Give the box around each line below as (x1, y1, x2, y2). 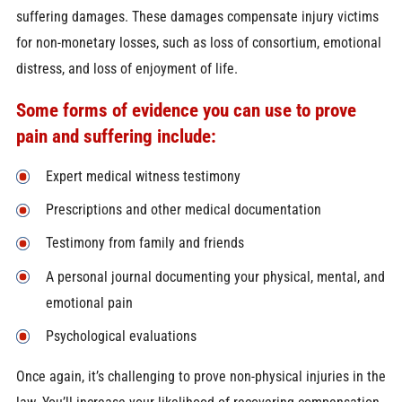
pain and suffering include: (15, 124, 216, 147)
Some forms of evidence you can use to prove (15, 98, 356, 121)
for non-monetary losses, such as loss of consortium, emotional (15, 34, 381, 52)
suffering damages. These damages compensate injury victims (15, 8, 379, 26)
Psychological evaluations (45, 327, 197, 345)
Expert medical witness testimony (45, 167, 240, 185)
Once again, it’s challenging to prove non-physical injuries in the (15, 368, 386, 386)
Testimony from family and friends (45, 234, 244, 252)
